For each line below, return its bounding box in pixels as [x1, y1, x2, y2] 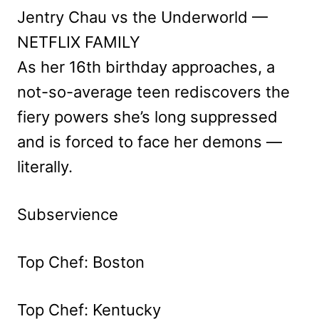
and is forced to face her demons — [17, 132, 282, 152]
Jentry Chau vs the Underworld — [17, 8, 268, 27]
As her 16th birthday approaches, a [17, 58, 275, 77]
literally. [17, 157, 73, 177]
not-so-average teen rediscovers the [17, 83, 290, 102]
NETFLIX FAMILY [17, 33, 140, 52]
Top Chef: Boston [17, 253, 145, 272]
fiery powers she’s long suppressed [17, 108, 278, 127]
